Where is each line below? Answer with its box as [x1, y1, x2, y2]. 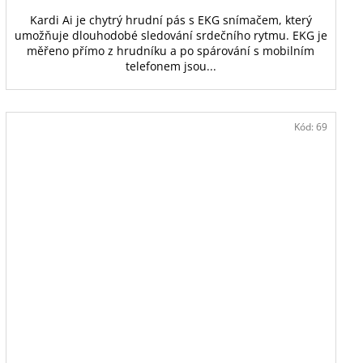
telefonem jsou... [125, 58, 216, 74]
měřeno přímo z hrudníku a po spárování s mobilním [27, 42, 315, 58]
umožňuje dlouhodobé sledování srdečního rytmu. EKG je [14, 27, 327, 43]
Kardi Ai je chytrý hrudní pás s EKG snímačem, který [29, 11, 312, 28]
